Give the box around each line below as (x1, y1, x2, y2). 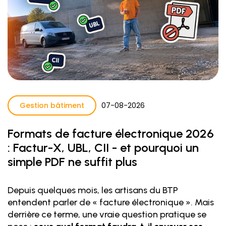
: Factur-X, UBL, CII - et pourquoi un (8, 140, 199, 155)
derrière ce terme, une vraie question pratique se (8, 209, 206, 220)
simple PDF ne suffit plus (8, 154, 137, 169)
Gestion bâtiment (20, 100, 84, 111)
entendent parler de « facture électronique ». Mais (8, 197, 214, 208)
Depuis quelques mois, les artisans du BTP (8, 185, 178, 196)
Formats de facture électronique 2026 (8, 126, 214, 141)
